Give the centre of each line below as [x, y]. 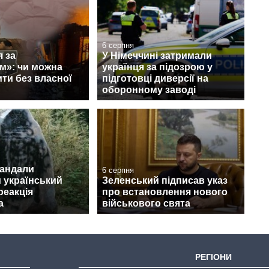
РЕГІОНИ [214, 257]
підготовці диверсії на [155, 79]
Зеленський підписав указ [165, 181]
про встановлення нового [165, 192]
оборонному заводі [149, 90]
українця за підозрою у [157, 67]
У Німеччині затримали [157, 56]
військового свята [146, 204]
